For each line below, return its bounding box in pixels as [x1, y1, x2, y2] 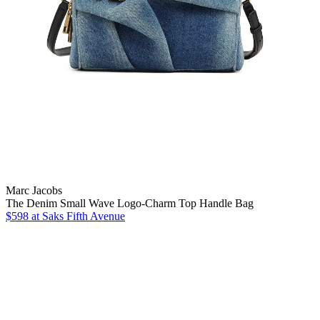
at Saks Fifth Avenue [29, 209, 125, 222]
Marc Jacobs [6, 184, 62, 196]
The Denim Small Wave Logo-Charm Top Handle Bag [6, 196, 254, 209]
